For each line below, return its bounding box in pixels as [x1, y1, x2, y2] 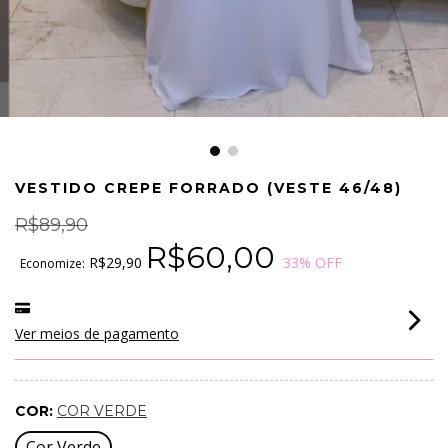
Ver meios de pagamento [15, 323, 179, 343]
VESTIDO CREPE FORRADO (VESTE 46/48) [15, 178, 402, 197]
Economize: [20, 254, 85, 272]
